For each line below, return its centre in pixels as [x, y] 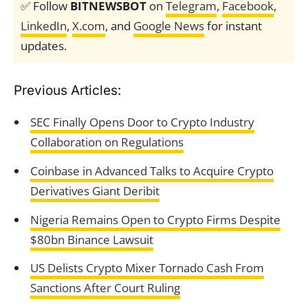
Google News [169, 26]
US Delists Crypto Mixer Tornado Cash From [147, 268]
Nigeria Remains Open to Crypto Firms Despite [155, 219]
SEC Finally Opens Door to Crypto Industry [142, 122]
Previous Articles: [67, 90]
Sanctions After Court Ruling [105, 288]
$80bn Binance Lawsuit [91, 239]
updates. [44, 46]
